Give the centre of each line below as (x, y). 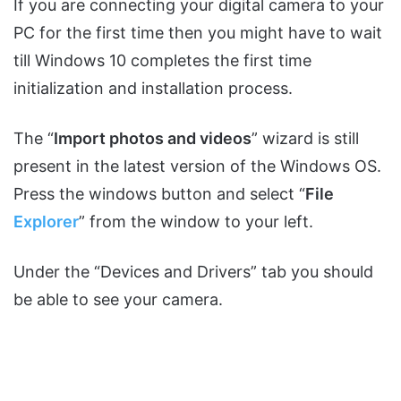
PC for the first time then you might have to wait (198, 32)
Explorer (46, 221)
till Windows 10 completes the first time (162, 60)
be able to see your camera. (118, 299)
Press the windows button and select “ (159, 193)
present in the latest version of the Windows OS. (197, 166)
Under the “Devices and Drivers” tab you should (193, 271)
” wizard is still (305, 138)
